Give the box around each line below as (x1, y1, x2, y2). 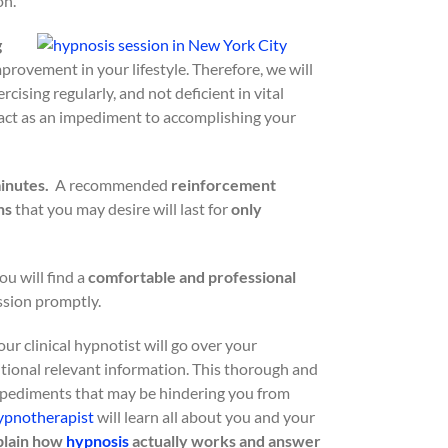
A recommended (49, 175, 171, 194)
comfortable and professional (88, 267, 296, 286)
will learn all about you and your (94, 407, 315, 426)
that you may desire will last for (12, 199, 231, 218)
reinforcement (171, 175, 276, 194)
